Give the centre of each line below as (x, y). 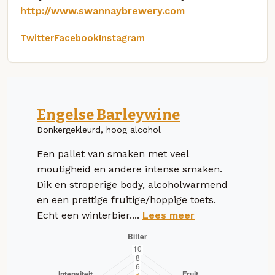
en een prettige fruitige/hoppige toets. (126, 199)
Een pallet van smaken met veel (113, 153)
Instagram (122, 38)
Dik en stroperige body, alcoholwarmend (132, 184)
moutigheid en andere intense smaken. (130, 169)
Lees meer (168, 215)
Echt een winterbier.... (90, 215)
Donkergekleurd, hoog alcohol (99, 129)
